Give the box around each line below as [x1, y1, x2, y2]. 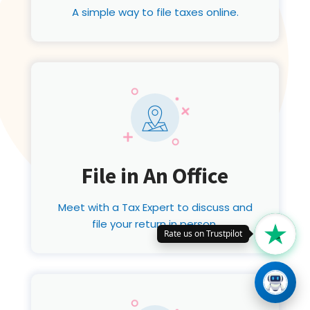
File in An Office [82, 162, 228, 190]
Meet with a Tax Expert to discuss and [57, 200, 253, 215]
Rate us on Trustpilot [164, 228, 242, 239]
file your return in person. [92, 217, 218, 232]
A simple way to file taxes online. [71, 5, 239, 20]
